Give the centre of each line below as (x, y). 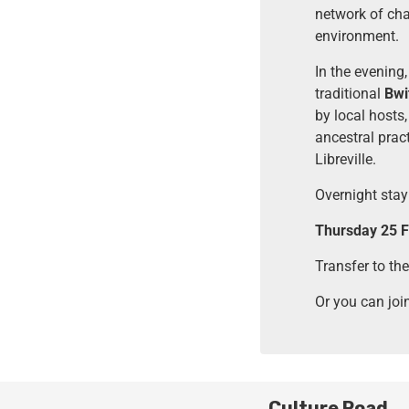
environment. (357, 36)
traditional (349, 93)
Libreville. (345, 159)
